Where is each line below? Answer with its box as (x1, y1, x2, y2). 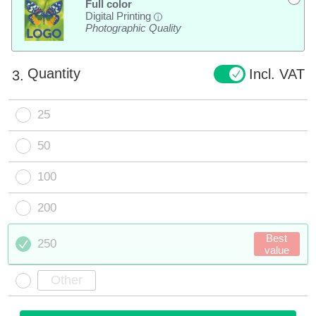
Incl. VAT (248, 66, 305, 82)
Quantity (28, 66, 81, 82)
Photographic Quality (85, 22, 181, 35)
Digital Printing (85, 10, 154, 23)
